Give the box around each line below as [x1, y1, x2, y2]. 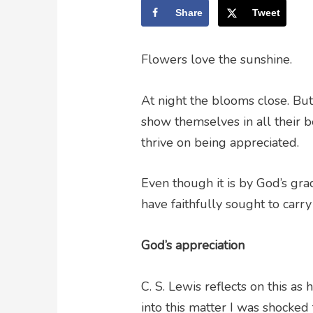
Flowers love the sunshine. [141, 50, 293, 68]
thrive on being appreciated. [141, 133, 300, 151]
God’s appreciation [141, 237, 245, 254]
